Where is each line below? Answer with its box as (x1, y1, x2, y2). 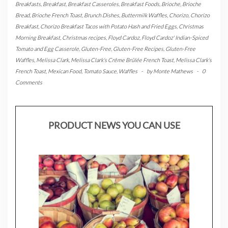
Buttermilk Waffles (121, 12, 167, 19)
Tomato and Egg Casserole (15, 45, 79, 52)
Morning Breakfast (15, 34, 60, 41)
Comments (15, 79, 42, 86)
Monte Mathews (153, 68, 193, 75)
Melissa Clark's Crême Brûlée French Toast (71, 56, 174, 64)
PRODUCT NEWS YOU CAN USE (48, 120, 180, 131)
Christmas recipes (62, 34, 106, 41)
